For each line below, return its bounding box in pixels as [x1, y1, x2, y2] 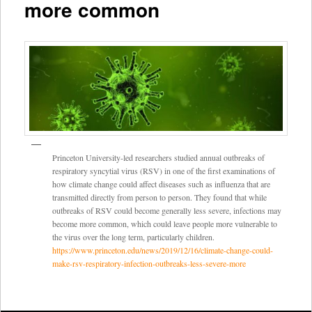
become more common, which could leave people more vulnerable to [52, 217, 277, 229]
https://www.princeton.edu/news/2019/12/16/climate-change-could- [52, 244, 273, 256]
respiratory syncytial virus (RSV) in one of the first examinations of [52, 164, 275, 176]
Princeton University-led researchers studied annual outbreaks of [52, 151, 265, 163]
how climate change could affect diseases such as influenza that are [52, 178, 270, 189]
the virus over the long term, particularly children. [52, 231, 214, 242]
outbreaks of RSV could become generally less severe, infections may [52, 204, 281, 216]
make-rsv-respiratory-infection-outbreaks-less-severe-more [52, 257, 246, 269]
